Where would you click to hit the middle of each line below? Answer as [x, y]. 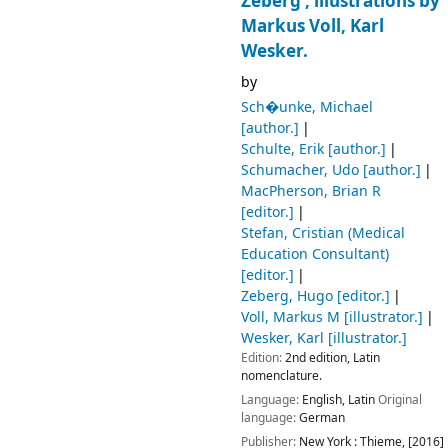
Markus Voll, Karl [312, 27]
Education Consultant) [314, 254]
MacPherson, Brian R [310, 191]
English [321, 399]
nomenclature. [281, 375]
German [321, 417]
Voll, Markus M [290, 317]
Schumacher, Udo [299, 170]
